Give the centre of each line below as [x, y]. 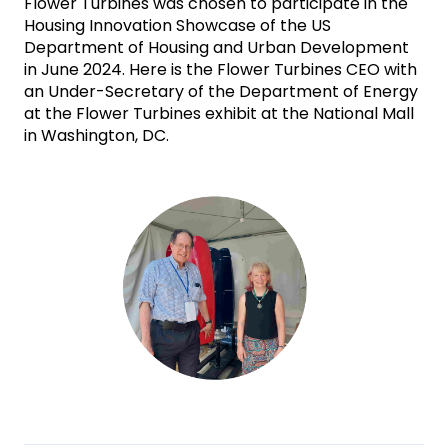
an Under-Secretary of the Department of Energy [221, 91]
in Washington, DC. [96, 135]
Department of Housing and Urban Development [216, 47]
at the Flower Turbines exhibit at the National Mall [219, 113]
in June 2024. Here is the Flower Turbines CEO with [220, 69]
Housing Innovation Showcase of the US [177, 25]
